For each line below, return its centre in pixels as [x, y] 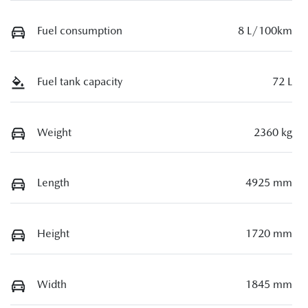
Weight [54, 132]
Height [53, 234]
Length [53, 183]
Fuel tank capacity [80, 81]
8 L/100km [265, 31]
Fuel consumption [80, 31]
